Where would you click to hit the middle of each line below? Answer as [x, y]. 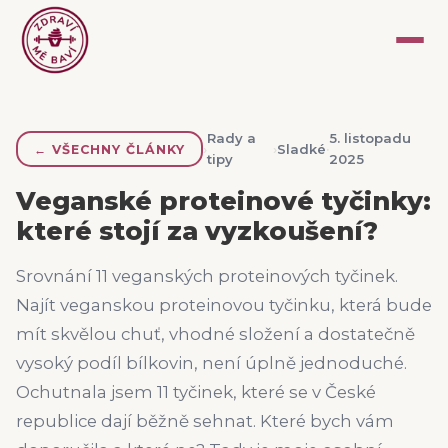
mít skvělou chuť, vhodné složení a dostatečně [215, 334]
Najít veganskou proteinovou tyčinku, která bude [224, 305]
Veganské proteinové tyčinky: [223, 200]
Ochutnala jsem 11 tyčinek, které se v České [196, 392]
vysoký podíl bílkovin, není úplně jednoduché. [211, 363]
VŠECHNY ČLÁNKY [118, 149]
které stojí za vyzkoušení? [197, 230]
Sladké [302, 148]
